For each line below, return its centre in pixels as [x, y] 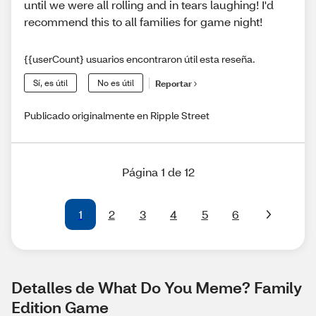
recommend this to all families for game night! [143, 22]
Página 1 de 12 [158, 172]
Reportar [174, 83]
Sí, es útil [50, 83]
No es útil [116, 83]
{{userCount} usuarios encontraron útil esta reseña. [140, 59]
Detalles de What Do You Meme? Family [157, 288]
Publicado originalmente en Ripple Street [117, 116]
